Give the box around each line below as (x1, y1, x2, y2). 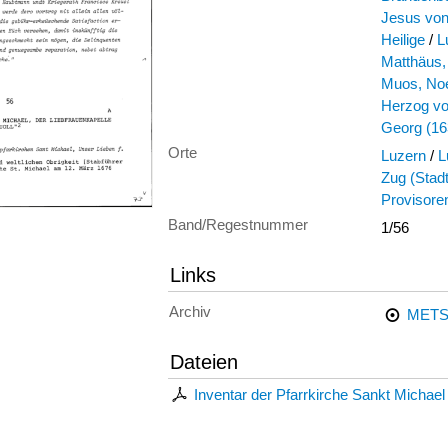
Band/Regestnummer (168, 217, 308, 233)
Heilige (381, 32, 425, 48)
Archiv (169, 303, 211, 320)
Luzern (381, 148, 426, 164)
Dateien (170, 350, 238, 373)
